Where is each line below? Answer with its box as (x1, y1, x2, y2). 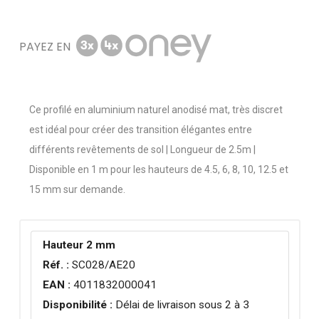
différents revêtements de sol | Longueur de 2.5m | (28, 143, 256, 155)
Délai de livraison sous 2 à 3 (113, 298, 250, 311)
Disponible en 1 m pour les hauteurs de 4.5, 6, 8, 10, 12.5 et (28, 163, 288, 175)
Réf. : (43, 258, 70, 271)
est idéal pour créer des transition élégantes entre (28, 123, 252, 135)
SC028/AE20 (69, 258, 136, 271)
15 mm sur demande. (28, 183, 125, 195)
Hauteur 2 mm (43, 238, 116, 251)
